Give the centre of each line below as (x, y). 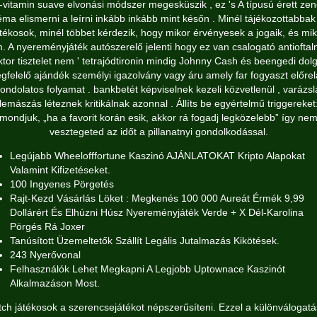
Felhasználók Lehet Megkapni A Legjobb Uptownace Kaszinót (148, 269)
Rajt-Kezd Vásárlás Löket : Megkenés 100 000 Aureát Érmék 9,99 (157, 198)
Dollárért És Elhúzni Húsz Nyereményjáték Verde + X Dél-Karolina (157, 212)
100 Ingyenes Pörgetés (62, 184)
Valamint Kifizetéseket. (60, 170)
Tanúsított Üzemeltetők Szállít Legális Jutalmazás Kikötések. (145, 241)
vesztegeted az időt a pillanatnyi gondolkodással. (158, 132)
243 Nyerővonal (45, 255)
